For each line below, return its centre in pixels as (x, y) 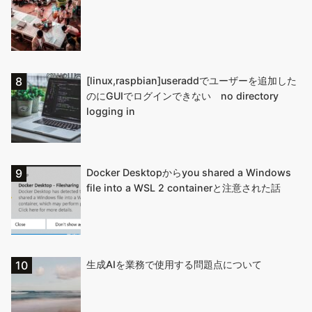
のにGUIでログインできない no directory (182, 95)
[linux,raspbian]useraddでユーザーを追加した (192, 80)
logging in (111, 111)
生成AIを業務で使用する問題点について (174, 264)
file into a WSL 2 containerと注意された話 (184, 187)
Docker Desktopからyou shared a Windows (189, 172)
